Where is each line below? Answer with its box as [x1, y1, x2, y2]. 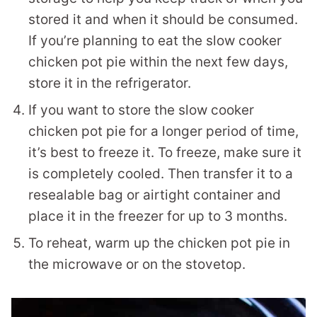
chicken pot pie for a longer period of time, [28, 123, 299, 139]
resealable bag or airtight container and [28, 187, 281, 203]
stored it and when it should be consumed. [28, 11, 298, 28]
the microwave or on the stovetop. [28, 256, 246, 272]
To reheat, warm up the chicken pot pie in [28, 235, 290, 251]
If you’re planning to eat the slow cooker [28, 33, 282, 49]
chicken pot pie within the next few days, [28, 54, 288, 70]
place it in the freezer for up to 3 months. [28, 208, 287, 224]
